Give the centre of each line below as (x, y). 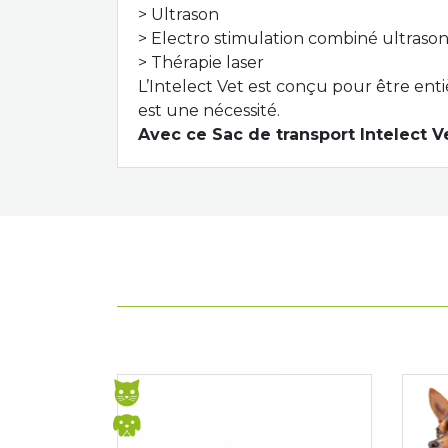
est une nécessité (207, 110)
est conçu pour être (329, 86)
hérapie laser (213, 62)
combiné (343, 38)
